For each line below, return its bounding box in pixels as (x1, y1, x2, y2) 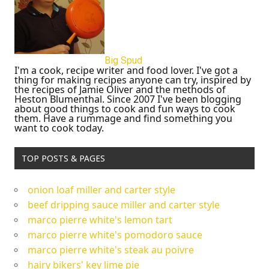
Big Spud (104, 55, 142, 67)
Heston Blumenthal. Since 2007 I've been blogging (14, 92, 241, 106)
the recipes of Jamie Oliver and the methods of (14, 83, 226, 97)
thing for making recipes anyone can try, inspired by (14, 73, 251, 87)
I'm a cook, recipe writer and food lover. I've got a (14, 64, 238, 77)
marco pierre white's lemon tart (28, 213, 172, 226)
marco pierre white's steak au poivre (28, 243, 194, 256)
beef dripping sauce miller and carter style (28, 198, 220, 211)
